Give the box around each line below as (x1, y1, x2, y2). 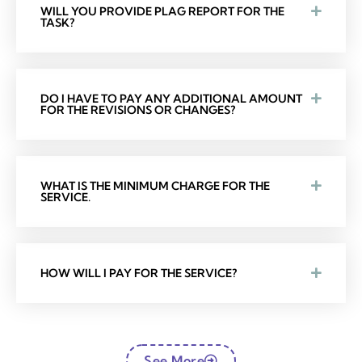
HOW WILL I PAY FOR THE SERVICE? (40, 266, 237, 281)
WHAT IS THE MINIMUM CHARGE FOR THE (40, 179, 270, 194)
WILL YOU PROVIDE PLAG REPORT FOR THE (40, 4, 284, 19)
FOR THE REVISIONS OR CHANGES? (40, 103, 235, 118)
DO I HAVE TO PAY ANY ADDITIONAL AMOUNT (40, 91, 302, 107)
